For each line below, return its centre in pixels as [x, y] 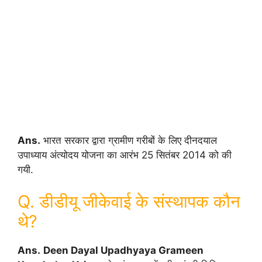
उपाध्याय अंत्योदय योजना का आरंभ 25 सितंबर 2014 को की [125, 155]
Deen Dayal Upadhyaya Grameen [123, 250]
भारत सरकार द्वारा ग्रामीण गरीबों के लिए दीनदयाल [129, 140]
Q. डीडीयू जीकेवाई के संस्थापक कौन [129, 201]
